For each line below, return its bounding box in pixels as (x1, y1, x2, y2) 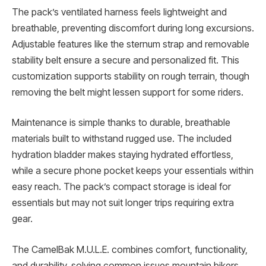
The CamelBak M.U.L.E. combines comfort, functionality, (12, 243, 248, 255)
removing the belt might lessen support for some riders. (12, 86, 243, 98)
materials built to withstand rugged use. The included (12, 133, 232, 145)
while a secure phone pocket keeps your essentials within (12, 165, 254, 177)
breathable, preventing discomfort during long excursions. (12, 22, 254, 34)
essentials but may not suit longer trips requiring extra (12, 197, 234, 209)
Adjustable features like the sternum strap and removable (12, 38, 249, 50)
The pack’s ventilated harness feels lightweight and (12, 6, 227, 18)
